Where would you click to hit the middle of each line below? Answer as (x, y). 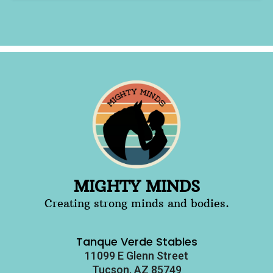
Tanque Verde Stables (136, 241)
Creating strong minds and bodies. (136, 203)
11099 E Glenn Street (136, 255)
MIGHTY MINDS (136, 186)
